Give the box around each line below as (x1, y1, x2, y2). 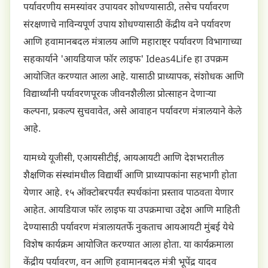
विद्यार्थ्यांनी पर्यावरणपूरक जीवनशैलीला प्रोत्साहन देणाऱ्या (23, 89, 216, 102)
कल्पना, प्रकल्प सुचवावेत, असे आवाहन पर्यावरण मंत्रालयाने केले (23, 106, 242, 119)
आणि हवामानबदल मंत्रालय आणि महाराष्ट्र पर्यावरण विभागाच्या (23, 36, 242, 50)
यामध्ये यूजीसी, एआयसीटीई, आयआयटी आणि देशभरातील (23, 153, 224, 166)
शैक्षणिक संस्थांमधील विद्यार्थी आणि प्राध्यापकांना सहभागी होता (23, 170, 237, 183)
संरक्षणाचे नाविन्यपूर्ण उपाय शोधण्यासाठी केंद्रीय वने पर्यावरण (23, 19, 231, 32)
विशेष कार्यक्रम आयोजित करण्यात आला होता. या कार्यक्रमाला (23, 239, 233, 252)
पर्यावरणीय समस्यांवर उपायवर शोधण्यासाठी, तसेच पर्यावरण (23, 2, 229, 15)
